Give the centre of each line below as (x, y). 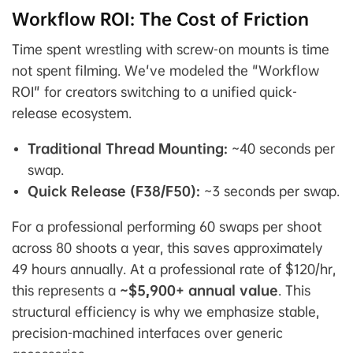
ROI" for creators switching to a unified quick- (154, 92)
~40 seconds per (281, 149)
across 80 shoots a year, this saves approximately (167, 248)
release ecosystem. (72, 113)
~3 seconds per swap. (270, 191)
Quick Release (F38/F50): (114, 191)
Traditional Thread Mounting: (128, 149)
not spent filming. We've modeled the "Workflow (165, 71)
